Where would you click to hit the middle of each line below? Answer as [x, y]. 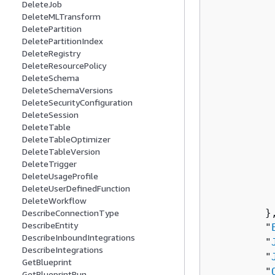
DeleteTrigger [49, 164]
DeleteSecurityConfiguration [77, 103]
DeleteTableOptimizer [66, 139]
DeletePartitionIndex [63, 41]
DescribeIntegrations [63, 250]
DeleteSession [50, 115]
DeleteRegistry [51, 53]
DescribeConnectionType [71, 213]
